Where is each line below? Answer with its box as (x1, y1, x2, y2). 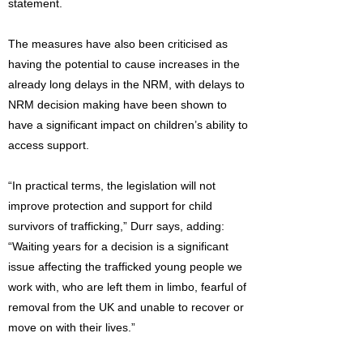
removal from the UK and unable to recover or (8, 301, 244, 314)
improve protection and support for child (8, 199, 212, 212)
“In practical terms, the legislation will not (8, 179, 216, 192)
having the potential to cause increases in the (8, 58, 240, 70)
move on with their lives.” (8, 321, 135, 334)
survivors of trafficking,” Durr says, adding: (8, 220, 224, 233)
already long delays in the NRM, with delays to (8, 78, 245, 91)
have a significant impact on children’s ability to (8, 118, 248, 131)
